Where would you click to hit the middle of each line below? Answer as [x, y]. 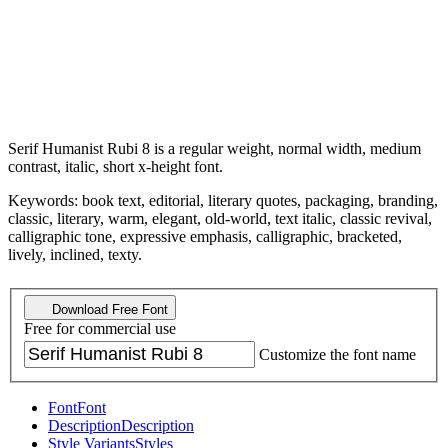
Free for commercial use [100, 329]
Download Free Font [108, 310]
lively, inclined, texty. [75, 254]
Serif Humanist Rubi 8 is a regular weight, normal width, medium [214, 148]
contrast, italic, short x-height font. [115, 166]
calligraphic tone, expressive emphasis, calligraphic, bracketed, [205, 236]
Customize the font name [337, 355]
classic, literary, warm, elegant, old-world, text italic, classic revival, [220, 218]
